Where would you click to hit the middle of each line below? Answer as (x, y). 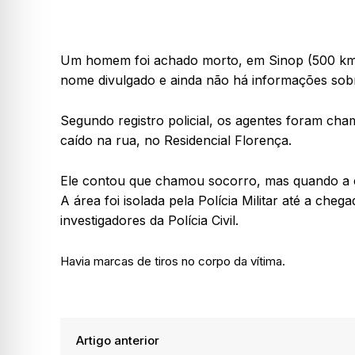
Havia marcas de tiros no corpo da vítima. (173, 261)
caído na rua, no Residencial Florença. (176, 141)
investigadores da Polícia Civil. (149, 221)
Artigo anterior (118, 341)
